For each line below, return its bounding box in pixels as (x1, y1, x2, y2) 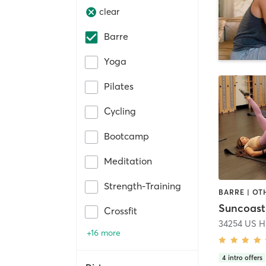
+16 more (87, 227, 121, 238)
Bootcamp (104, 129, 149, 142)
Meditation (104, 154, 152, 167)
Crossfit (104, 204, 137, 217)
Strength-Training (104, 179, 181, 192)
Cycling (104, 104, 136, 117)
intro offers (227, 253, 262, 262)
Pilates (104, 80, 134, 92)
